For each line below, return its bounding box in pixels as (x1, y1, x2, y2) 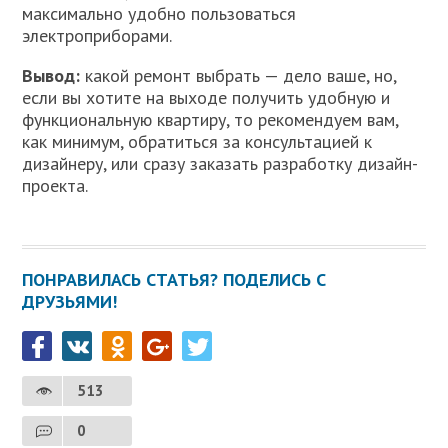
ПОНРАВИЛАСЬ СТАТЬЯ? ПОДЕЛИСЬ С (22, 267, 327, 291)
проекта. (22, 173, 89, 197)
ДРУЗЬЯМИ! (22, 289, 118, 313)
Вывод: (22, 63, 81, 87)
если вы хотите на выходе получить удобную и (22, 85, 391, 109)
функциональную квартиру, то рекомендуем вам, (22, 107, 399, 131)
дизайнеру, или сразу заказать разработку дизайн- (22, 151, 419, 175)
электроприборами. (22, 23, 173, 47)
